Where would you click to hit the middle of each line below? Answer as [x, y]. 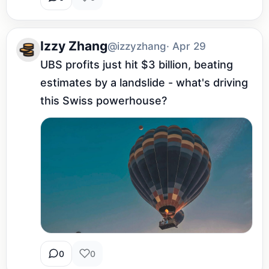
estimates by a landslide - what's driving [144, 82]
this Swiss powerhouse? [104, 100]
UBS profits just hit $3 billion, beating [137, 64]
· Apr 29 [186, 46]
